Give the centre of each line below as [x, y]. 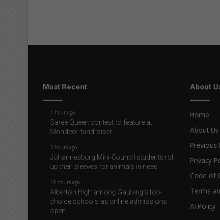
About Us [204, 130]
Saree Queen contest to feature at [101, 123]
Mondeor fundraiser [81, 132]
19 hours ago [65, 182]
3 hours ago [63, 148]
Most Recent [65, 87]
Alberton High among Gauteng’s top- [106, 192]
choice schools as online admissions [109, 202]
